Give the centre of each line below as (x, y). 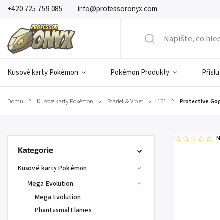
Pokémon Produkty (140, 72)
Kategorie (35, 150)
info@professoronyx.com (117, 9)
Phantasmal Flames (63, 210)
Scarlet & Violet (125, 101)
